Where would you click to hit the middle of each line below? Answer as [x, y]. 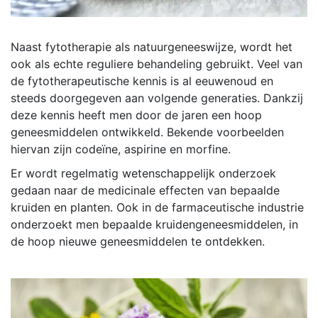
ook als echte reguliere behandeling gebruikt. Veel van [157, 64]
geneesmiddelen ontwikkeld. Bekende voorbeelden [147, 132]
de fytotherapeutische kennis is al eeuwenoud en [142, 81]
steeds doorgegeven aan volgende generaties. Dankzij [157, 98]
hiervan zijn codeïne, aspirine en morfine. [121, 149]
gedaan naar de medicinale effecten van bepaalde [145, 191]
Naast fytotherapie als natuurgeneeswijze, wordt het [152, 47]
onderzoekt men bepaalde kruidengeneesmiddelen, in [154, 225]
